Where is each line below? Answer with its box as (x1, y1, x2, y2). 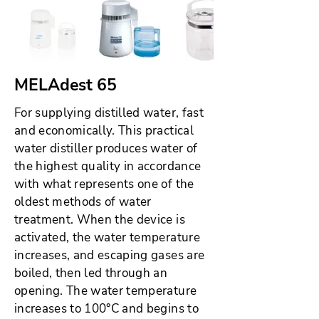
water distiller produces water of (14, 140, 198, 157)
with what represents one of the (14, 176, 194, 192)
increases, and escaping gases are (14, 247, 205, 263)
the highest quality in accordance (14, 158, 202, 174)
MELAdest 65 (14, 74, 117, 96)
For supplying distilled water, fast (14, 105, 204, 121)
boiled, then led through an (14, 265, 168, 281)
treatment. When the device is (14, 211, 185, 228)
